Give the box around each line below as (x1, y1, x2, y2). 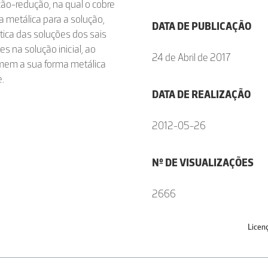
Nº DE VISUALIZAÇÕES (152, 156, 254, 169)
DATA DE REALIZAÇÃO (152, 88, 251, 101)
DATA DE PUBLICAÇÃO (152, 20, 251, 33)
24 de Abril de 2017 (152, 51, 231, 64)
